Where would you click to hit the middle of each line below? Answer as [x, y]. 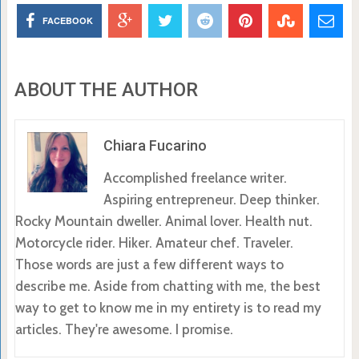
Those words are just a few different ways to [149, 264]
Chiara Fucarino [155, 145]
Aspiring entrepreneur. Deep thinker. [211, 199]
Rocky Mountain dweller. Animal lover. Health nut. [163, 221]
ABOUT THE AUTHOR [106, 89]
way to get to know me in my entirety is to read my [168, 307]
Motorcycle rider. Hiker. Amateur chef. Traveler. [154, 242]
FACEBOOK [68, 20]
